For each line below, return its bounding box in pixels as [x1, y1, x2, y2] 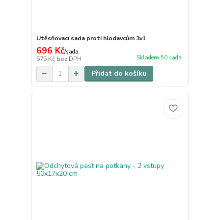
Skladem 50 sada [136, 54, 182, 62]
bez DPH [56, 55, 82, 63]
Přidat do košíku [91, 69, 146, 79]
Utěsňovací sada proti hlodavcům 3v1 [36, 34, 146, 43]
